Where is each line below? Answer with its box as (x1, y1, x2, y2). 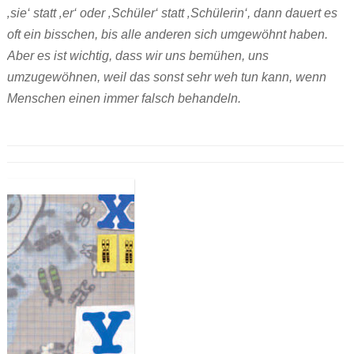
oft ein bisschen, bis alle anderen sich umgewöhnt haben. (6, 28, 328, 42)
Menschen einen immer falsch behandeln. (6, 92, 241, 106)
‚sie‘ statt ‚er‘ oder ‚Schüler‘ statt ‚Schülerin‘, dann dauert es (6, 6, 337, 21)
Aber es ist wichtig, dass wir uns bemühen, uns (6, 49, 269, 63)
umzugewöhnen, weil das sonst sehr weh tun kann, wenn (6, 70, 326, 85)
